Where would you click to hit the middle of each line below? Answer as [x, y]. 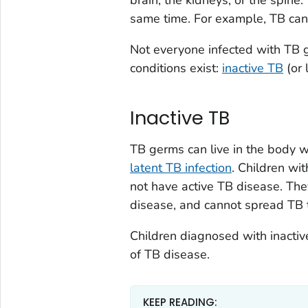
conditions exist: [176, 68]
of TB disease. [169, 254]
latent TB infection [180, 167]
